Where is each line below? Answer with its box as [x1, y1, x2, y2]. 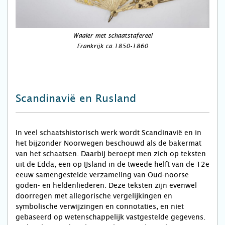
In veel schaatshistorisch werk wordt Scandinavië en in [16, 129, 201, 137]
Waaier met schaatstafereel [73, 33, 152, 39]
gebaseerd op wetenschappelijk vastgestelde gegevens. [16, 213, 205, 221]
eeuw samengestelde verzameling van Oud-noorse [16, 171, 189, 179]
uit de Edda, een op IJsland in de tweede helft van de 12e [16, 160, 209, 169]
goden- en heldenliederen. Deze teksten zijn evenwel [16, 181, 197, 190]
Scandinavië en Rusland [16, 92, 136, 105]
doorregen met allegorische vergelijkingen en [16, 192, 172, 200]
